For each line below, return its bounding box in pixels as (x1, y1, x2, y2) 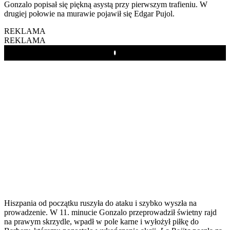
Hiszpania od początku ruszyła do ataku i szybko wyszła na (4, 198, 197, 207)
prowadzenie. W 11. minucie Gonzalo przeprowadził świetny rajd (4, 207, 217, 217)
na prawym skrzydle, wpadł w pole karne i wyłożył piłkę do (4, 217, 199, 226)
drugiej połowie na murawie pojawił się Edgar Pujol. (4, 9, 175, 18)
